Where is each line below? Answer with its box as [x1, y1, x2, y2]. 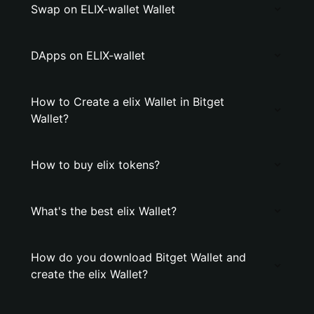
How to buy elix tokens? [31, 158, 160, 172]
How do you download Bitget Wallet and [31, 250, 246, 264]
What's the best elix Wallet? [31, 204, 177, 218]
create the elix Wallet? [31, 267, 148, 281]
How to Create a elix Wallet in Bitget [31, 95, 224, 109]
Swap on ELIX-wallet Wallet [31, 2, 175, 16]
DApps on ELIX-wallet [31, 48, 145, 62]
